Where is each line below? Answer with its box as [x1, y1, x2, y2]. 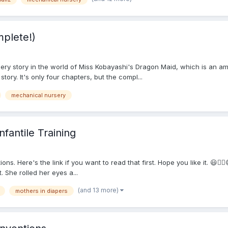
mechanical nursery [11, 91, 66, 99]
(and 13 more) [78, 186, 120, 194]
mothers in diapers [15, 187, 68, 195]
